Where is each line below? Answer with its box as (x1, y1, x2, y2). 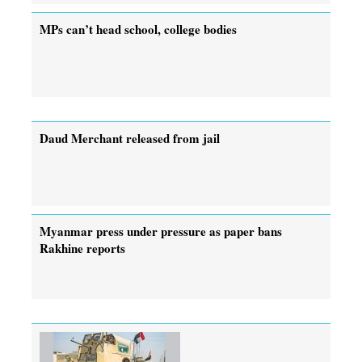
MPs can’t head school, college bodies (40, 19, 237, 38)
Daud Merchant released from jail (40, 128, 220, 147)
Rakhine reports (40, 238, 125, 257)
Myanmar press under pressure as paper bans (40, 221, 282, 240)
